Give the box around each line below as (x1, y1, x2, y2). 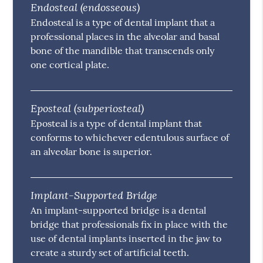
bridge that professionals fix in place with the (31, 218, 228, 231)
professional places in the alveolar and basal (31, 31, 220, 43)
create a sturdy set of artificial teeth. (31, 247, 190, 259)
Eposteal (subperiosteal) (31, 101, 144, 116)
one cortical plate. (31, 59, 110, 71)
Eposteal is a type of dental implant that (31, 117, 203, 130)
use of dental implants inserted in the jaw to (31, 232, 222, 245)
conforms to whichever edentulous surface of (31, 131, 230, 144)
